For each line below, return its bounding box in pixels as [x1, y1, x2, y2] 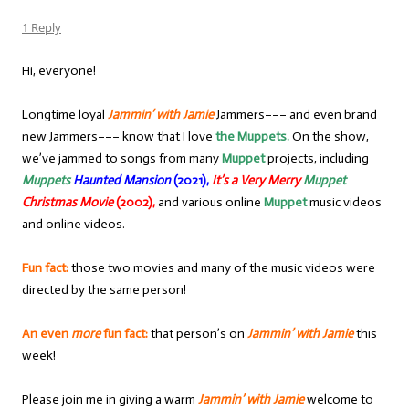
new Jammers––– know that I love [22, 129, 215, 145]
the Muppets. [215, 129, 289, 145]
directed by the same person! [22, 282, 186, 299]
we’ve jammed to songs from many [22, 151, 222, 167]
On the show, [289, 129, 369, 145]
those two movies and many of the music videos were [68, 260, 375, 277]
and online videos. [22, 216, 125, 233]
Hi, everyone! [22, 63, 96, 79]
